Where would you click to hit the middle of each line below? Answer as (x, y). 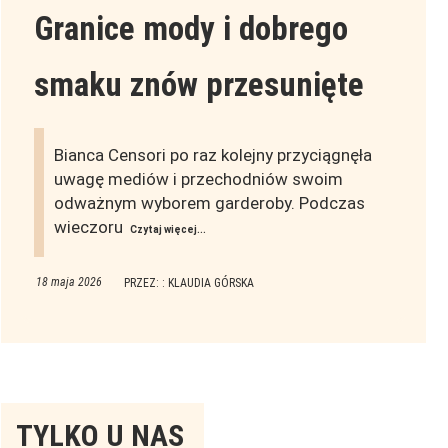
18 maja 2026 (68, 282)
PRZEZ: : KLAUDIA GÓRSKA (188, 283)
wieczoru (90, 227)
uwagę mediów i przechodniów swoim (198, 179)
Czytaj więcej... (167, 230)
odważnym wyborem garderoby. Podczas (209, 203)
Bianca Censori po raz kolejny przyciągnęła (212, 155)
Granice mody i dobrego (190, 29)
